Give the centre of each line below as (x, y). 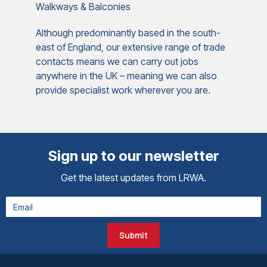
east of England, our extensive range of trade (131, 47)
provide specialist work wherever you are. (123, 90)
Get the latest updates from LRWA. (133, 178)
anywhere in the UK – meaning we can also (126, 76)
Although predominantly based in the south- (128, 33)
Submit (133, 235)
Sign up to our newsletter (133, 156)
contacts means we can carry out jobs (117, 61)
